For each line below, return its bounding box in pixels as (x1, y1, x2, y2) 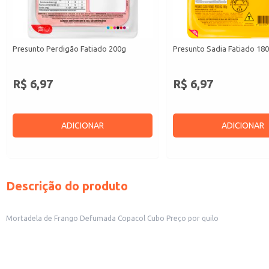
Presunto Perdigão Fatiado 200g (13, 44, 126, 53)
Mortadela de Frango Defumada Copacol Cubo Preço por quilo (6, 214, 219, 223)
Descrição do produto (6, 179, 128, 193)
